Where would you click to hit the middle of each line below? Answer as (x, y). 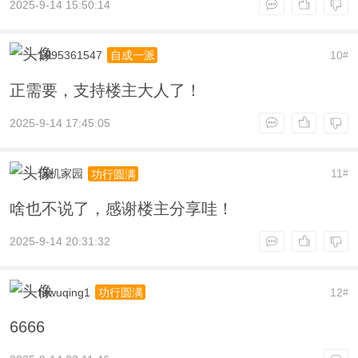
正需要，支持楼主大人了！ (105, 90)
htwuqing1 (64, 292)
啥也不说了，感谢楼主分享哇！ (121, 209)
